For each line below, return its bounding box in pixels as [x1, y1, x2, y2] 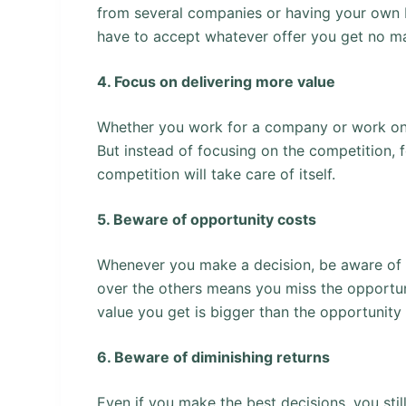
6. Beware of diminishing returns [97, 347, 331, 366]
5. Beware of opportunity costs [97, 209, 317, 228]
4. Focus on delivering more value [97, 72, 336, 91]
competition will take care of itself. [97, 164, 336, 183]
